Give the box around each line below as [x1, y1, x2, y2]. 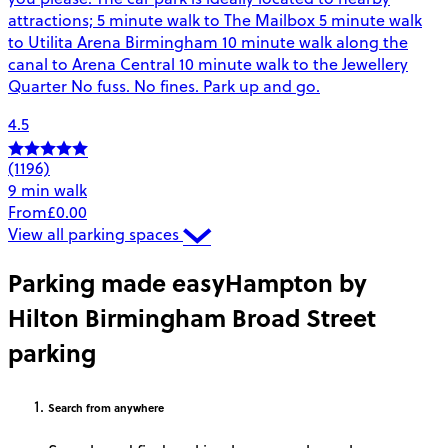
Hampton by [225, 265, 367, 301]
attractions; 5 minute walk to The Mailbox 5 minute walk [8, 9, 422, 32]
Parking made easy [8, 265, 225, 301]
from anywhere [83, 400, 164, 416]
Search [48, 400, 83, 416]
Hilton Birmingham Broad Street [8, 300, 376, 336]
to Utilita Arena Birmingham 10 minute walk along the [8, 31, 408, 54]
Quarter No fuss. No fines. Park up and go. [8, 75, 320, 98]
